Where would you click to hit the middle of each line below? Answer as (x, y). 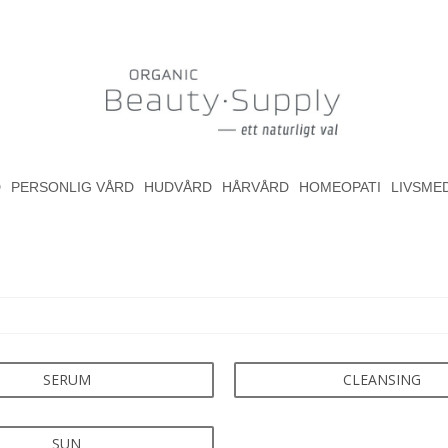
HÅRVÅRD (255, 186)
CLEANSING (381, 379)
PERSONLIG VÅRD (72, 186)
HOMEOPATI (339, 186)
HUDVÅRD (177, 186)
